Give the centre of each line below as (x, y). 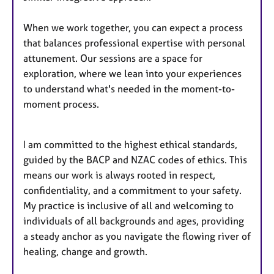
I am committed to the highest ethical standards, (130, 144)
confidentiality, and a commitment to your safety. (132, 190)
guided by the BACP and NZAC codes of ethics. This (135, 159)
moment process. (61, 104)
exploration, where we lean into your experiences (132, 73)
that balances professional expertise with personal (134, 43)
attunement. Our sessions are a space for (113, 58)
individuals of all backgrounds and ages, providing (134, 220)
